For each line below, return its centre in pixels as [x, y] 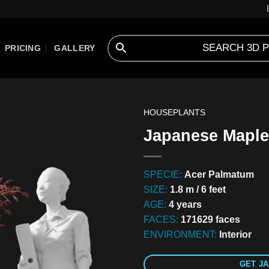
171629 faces [210, 219]
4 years [185, 204]
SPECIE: [164, 174]
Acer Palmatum [219, 174]
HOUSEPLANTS [174, 113]
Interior [235, 234]
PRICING [23, 48]
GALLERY [75, 48]
